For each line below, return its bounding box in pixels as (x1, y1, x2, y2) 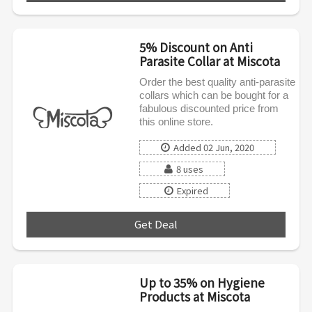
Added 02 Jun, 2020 (173, 140, 254, 154)
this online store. (139, 115, 213, 127)
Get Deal (134, 216, 178, 231)
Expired (176, 183, 208, 197)
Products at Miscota (139, 287, 250, 305)
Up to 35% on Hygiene (139, 273, 265, 291)
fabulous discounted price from (139, 102, 279, 114)
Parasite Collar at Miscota (139, 52, 280, 70)
